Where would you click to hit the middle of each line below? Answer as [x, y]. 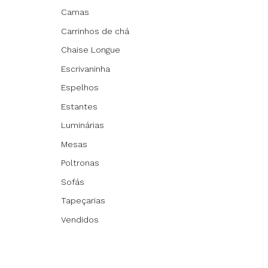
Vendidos [80, 219]
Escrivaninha [86, 68]
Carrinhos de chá [95, 31]
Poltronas [80, 163]
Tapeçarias [83, 200]
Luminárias [83, 125]
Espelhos [80, 87]
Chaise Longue [91, 50]
